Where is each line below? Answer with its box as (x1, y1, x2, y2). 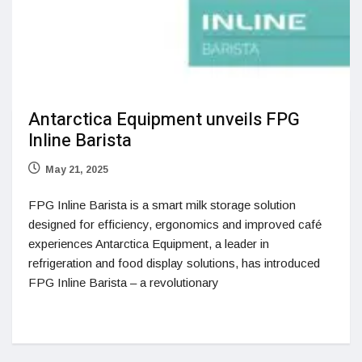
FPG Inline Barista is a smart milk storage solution (28, 197, 296, 212)
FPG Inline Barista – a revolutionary (28, 275, 219, 289)
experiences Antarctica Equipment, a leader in (28, 236, 269, 250)
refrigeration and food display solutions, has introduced (28, 255, 320, 270)
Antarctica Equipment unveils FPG (28, 106, 300, 133)
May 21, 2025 (45, 163, 108, 175)
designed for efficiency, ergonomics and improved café (28, 217, 322, 231)
